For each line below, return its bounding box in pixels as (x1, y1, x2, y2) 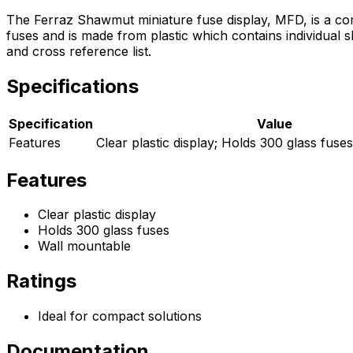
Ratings (6, 269, 76, 293)
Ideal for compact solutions (38, 308, 202, 325)
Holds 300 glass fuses (38, 222, 169, 239)
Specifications (6, 74, 139, 98)
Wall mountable (38, 238, 131, 255)
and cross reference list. (6, 43, 151, 59)
